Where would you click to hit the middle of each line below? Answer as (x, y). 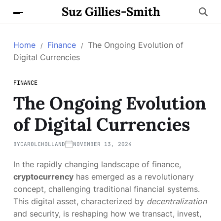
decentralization (177, 201)
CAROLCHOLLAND (43, 144)
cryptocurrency (43, 177)
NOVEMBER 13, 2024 (102, 144)
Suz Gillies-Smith (111, 12)
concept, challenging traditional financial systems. (107, 189)
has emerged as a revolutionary (134, 177)
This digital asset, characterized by (80, 201)
